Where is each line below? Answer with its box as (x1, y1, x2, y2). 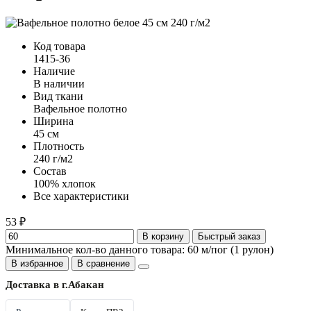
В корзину (142, 230, 184, 242)
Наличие (33, 65, 75, 77)
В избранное (11, 258, 63, 269)
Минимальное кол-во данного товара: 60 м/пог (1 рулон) (6, 243, 274, 255)
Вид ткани (33, 90, 83, 102)
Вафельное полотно (33, 102, 127, 115)
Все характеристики (33, 190, 129, 202)
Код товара (33, 40, 85, 52)
